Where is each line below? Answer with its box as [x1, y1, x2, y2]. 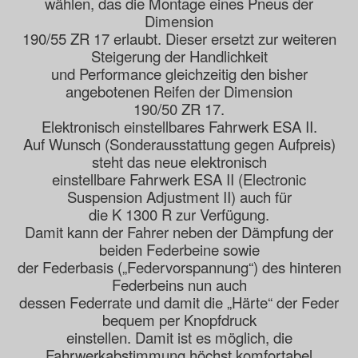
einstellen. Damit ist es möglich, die [66, 327, 292, 348]
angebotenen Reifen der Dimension [66, 81, 292, 102]
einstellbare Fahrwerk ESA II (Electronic [52, 169, 306, 190]
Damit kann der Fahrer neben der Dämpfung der [25, 221, 333, 243]
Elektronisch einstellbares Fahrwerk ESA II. [41, 116, 317, 137]
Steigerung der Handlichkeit [90, 46, 268, 67]
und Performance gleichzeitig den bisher [50, 63, 308, 85]
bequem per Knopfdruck [101, 309, 257, 331]
